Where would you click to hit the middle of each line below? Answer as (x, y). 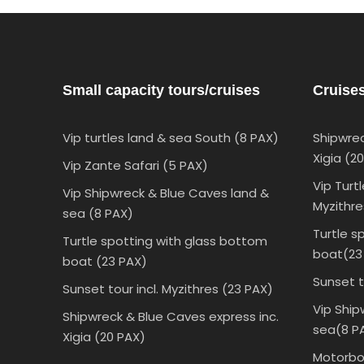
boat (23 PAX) (105, 261)
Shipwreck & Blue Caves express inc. (171, 316)
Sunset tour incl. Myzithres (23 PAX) (168, 289)
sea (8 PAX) (98, 213)
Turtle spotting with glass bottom (165, 241)
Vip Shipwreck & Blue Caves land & (166, 193)
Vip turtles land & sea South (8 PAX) (171, 138)
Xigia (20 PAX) (104, 337)
